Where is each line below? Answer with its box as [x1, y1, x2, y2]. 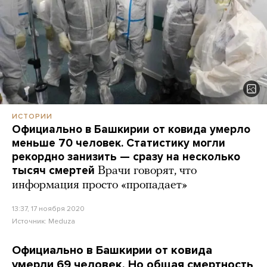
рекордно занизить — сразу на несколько [12, 150, 240, 164]
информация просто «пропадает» [12, 179, 187, 192]
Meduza [48, 217, 75, 226]
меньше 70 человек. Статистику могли [12, 136, 225, 150]
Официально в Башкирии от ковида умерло [12, 123, 250, 136]
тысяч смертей [12, 164, 95, 178]
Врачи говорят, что [98, 165, 197, 178]
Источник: [12, 217, 48, 226]
